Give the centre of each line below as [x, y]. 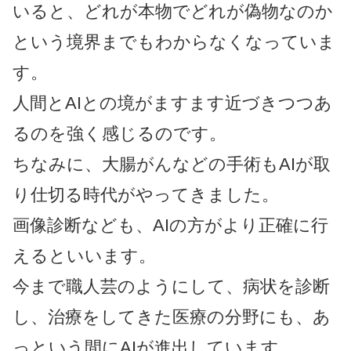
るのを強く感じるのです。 [119, 133]
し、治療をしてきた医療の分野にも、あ [172, 317]
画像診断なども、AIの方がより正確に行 [170, 225]
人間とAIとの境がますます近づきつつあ [172, 103]
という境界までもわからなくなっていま [174, 42]
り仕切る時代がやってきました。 [146, 194]
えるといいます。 [84, 255]
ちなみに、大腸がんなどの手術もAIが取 [172, 164]
